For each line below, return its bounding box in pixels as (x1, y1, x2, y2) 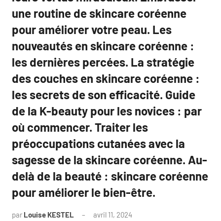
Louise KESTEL (24, 210, 74, 219)
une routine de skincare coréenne (12, 6, 186, 20)
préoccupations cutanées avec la (12, 136, 185, 150)
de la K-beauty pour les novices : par (12, 104, 202, 118)
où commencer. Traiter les (12, 120, 148, 134)
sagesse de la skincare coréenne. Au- (12, 152, 207, 167)
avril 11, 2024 (93, 210, 132, 219)
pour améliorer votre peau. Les (12, 22, 172, 37)
